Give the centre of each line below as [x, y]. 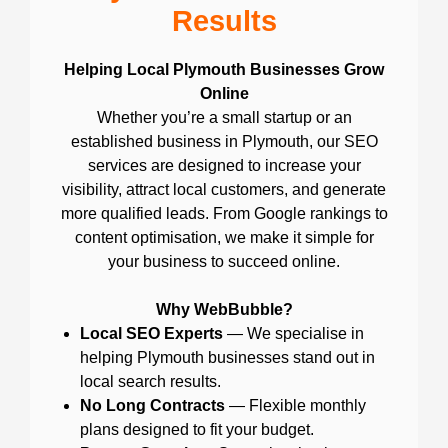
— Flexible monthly [295, 406]
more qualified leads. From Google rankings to [224, 214]
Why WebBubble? [224, 310]
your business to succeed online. [224, 262]
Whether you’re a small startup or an [224, 118]
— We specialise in [293, 334]
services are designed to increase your [224, 166]
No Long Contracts [152, 406]
